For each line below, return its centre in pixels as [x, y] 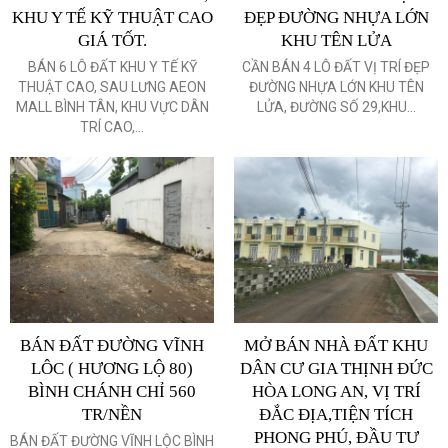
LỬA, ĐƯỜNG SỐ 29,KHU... [336, 106]
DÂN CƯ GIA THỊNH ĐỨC [336, 368]
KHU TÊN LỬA [336, 40]
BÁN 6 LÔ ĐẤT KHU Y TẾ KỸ [112, 66]
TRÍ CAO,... [112, 126]
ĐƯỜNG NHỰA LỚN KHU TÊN [336, 86]
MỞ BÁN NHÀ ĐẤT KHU [336, 345]
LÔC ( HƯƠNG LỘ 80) [112, 368]
